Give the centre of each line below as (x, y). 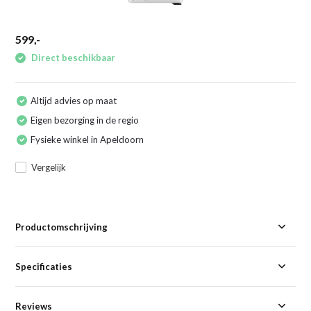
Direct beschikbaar (73, 58)
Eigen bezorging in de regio (85, 120)
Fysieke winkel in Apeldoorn (87, 139)
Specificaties (44, 266)
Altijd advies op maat (74, 100)
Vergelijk (49, 167)
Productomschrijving (62, 227)
